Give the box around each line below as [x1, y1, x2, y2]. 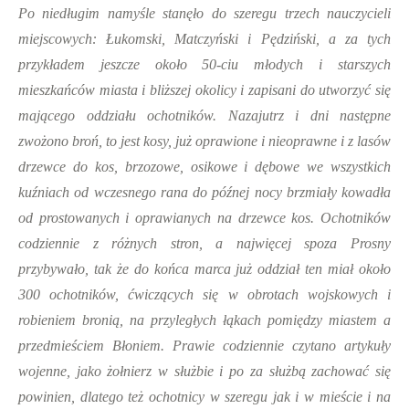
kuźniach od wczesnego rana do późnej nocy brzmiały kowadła [18, 184, 391, 200]
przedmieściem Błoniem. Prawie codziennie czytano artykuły [18, 338, 391, 353]
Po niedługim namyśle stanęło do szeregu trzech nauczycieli [18, 5, 391, 21]
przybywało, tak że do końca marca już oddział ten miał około [18, 261, 391, 277]
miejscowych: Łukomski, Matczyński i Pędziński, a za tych [18, 31, 391, 47]
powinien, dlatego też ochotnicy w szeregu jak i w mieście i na [18, 389, 391, 404]
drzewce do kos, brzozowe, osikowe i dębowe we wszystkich [18, 159, 391, 174]
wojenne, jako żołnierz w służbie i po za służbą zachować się [18, 363, 391, 379]
